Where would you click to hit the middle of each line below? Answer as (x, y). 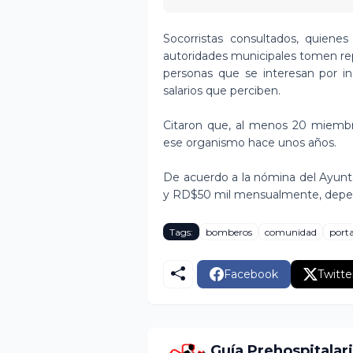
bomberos (229, 232)
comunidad (291, 232)
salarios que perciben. (222, 91)
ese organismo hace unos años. (250, 143)
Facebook (251, 274)
